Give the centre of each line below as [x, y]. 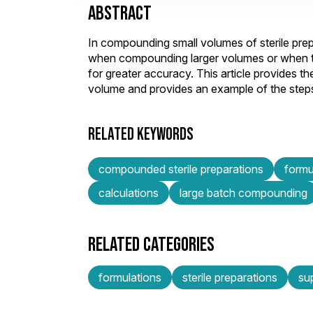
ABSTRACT [120, 13]
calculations [129, 192]
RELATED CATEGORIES [151, 243]
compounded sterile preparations [181, 169]
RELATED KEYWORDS [141, 134]
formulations [130, 277]
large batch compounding [243, 192]
